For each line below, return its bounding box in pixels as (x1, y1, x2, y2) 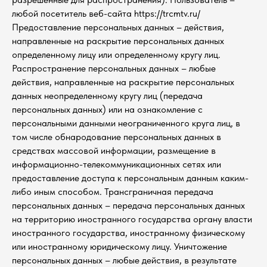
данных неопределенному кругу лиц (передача (12, 90, 203, 101)
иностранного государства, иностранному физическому (12, 227, 245, 238)
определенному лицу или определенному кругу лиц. (12, 49, 221, 60)
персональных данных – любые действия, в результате (12, 254, 237, 266)
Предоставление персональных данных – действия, (12, 21, 224, 33)
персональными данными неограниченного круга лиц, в (12, 117, 240, 129)
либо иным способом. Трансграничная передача (12, 186, 213, 197)
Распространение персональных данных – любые (12, 63, 216, 74)
